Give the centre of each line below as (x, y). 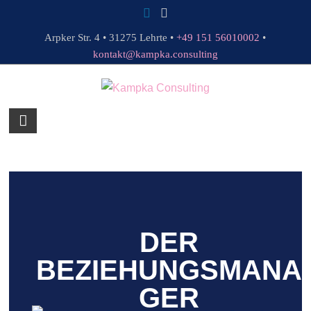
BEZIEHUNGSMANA (169, 270)
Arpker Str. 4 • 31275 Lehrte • (111, 37)
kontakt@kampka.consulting (155, 54)
